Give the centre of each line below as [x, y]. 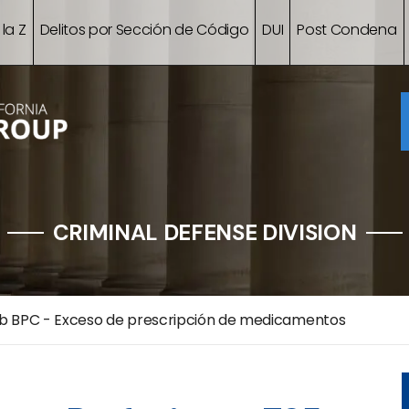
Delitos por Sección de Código [144, 30]
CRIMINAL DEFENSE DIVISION [204, 232]
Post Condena [347, 30]
